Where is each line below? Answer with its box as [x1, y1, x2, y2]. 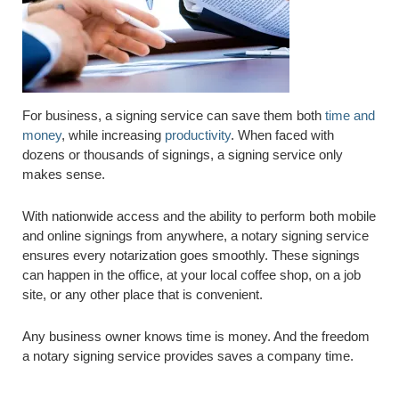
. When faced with [231, 127, 334, 142]
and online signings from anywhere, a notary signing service [22, 228, 369, 243]
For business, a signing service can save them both [22, 108, 325, 123]
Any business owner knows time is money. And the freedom [22, 329, 370, 344]
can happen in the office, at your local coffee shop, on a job [22, 267, 361, 282]
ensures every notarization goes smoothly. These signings [22, 248, 360, 263]
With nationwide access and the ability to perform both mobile [22, 208, 376, 224]
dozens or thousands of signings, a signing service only [22, 147, 343, 162]
